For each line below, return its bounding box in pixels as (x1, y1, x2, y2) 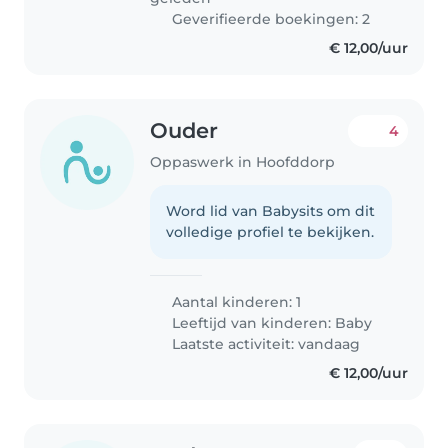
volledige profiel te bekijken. (166, 222, 375, 241)
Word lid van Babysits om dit (166, 201, 376, 220)
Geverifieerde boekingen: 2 (168, 10, 371, 29)
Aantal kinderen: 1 (168, 292, 302, 311)
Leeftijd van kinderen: (168, 313, 336, 332)
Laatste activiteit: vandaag (168, 334, 361, 353)
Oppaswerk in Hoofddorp (150, 152, 336, 171)
